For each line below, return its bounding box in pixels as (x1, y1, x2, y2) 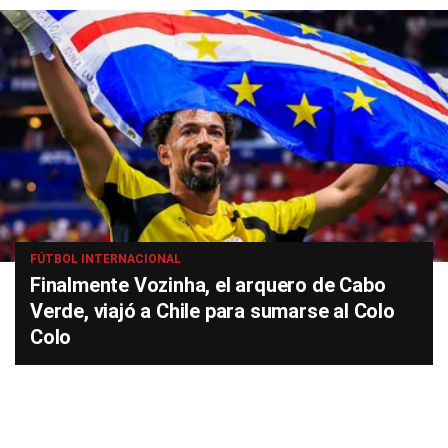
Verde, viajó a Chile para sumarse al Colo (30, 299, 395, 323)
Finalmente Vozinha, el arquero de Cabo (30, 273, 386, 297)
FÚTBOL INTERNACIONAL (30, 252, 181, 266)
